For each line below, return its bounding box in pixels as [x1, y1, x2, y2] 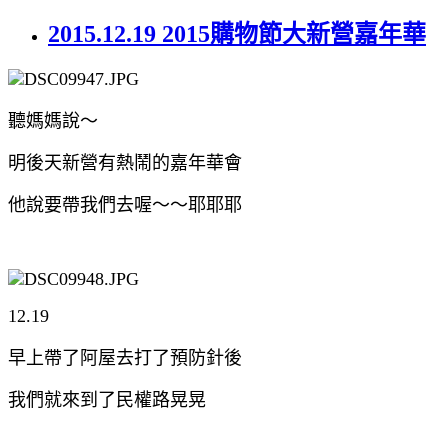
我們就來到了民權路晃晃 [8, 389, 206, 410]
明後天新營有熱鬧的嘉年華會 [8, 152, 242, 173]
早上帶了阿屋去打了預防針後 [8, 347, 242, 368]
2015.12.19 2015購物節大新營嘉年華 [48, 20, 426, 47]
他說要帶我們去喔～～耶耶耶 [8, 194, 242, 215]
